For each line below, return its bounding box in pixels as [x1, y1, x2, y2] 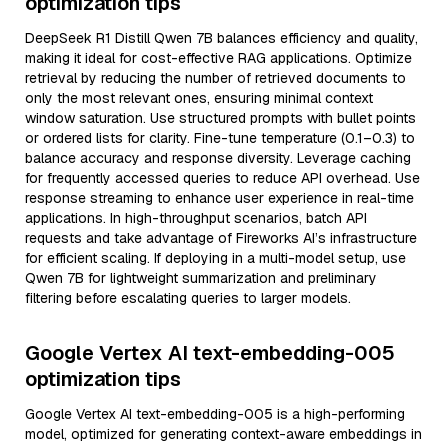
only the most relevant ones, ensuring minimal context [25, 89, 373, 107]
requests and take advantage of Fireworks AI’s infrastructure [25, 229, 417, 247]
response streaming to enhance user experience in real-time [25, 189, 414, 207]
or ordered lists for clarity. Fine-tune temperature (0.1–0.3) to [25, 129, 415, 147]
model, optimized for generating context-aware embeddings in [25, 425, 422, 443]
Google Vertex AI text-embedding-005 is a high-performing [25, 405, 405, 423]
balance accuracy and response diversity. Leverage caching [25, 149, 411, 167]
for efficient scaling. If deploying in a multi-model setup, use [25, 249, 406, 267]
